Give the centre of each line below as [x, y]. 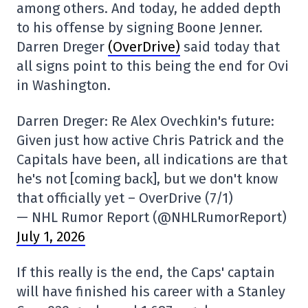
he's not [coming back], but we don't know [147, 179]
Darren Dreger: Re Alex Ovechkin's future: [145, 121]
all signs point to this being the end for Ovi [153, 66]
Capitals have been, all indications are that [152, 159]
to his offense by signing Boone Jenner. [140, 27]
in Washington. [64, 85]
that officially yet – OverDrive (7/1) [125, 198]
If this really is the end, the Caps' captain [146, 272]
